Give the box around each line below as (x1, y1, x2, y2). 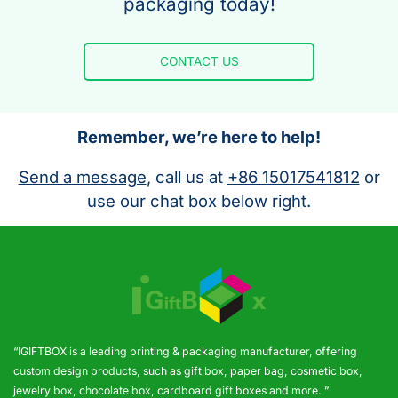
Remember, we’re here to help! (77, 126, 321, 147)
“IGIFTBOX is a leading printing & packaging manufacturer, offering (13, 344, 357, 358)
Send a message (18, 166, 147, 187)
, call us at (146, 166, 227, 187)
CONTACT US (159, 54, 239, 69)
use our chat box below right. (87, 190, 311, 211)
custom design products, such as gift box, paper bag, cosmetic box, (13, 363, 362, 378)
